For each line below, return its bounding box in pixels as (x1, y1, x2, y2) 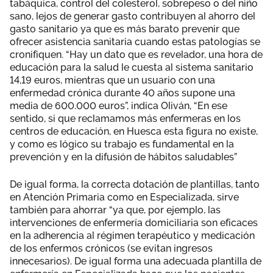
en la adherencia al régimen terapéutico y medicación (10, 229, 255, 241)
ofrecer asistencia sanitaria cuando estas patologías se (10, 35, 260, 48)
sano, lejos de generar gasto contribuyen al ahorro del (10, 10, 255, 22)
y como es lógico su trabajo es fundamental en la (10, 138, 234, 150)
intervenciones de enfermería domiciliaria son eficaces (10, 216, 258, 229)
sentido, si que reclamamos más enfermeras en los (10, 112, 241, 124)
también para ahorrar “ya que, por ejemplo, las (10, 204, 221, 216)
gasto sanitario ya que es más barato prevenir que (10, 23, 239, 35)
